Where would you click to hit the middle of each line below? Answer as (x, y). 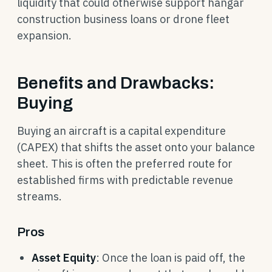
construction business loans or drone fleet (123, 19)
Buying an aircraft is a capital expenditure (121, 131)
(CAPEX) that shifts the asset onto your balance (136, 147)
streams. (39, 196)
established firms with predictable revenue (125, 180)
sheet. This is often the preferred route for (125, 164)
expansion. (44, 36)
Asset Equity (64, 258)
